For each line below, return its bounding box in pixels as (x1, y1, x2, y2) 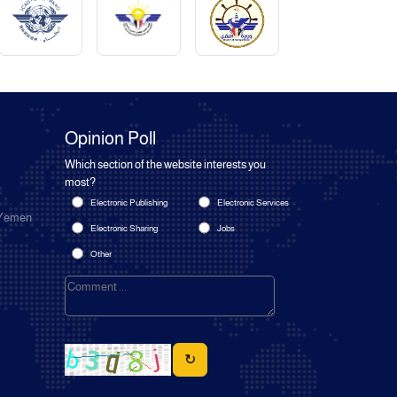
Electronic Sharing (90, 223, 158, 234)
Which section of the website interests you (65, 158, 266, 171)
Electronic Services (216, 198, 289, 208)
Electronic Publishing (90, 198, 167, 208)
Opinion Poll (65, 128, 156, 148)
